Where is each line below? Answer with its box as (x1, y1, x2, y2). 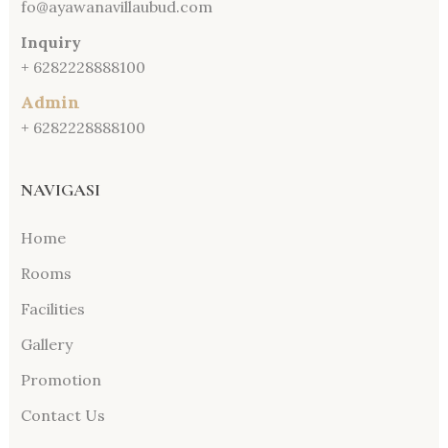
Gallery (12, 344, 66, 364)
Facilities (12, 307, 79, 327)
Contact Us (12, 418, 100, 438)
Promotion (12, 381, 96, 401)
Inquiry (12, 29, 75, 49)
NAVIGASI (12, 182, 95, 204)
